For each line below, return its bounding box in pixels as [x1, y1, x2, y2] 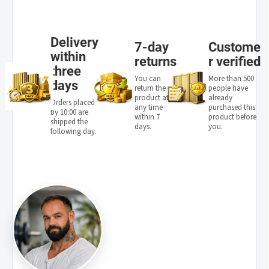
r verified [208, 53, 261, 69]
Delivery [50, 34, 98, 50]
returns [134, 53, 177, 69]
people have [208, 82, 248, 94]
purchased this [208, 101, 255, 113]
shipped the [50, 116, 88, 127]
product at [134, 92, 169, 103]
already [208, 92, 232, 103]
